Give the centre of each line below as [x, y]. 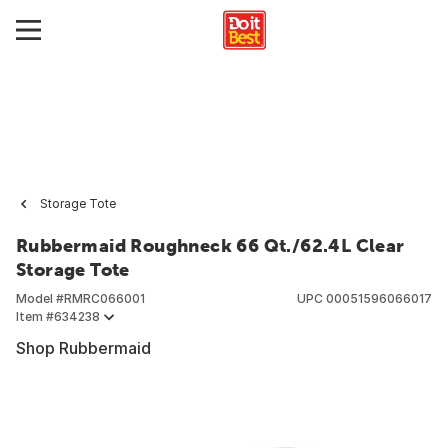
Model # [40, 298]
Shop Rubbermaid [83, 348]
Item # [35, 316]
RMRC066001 [104, 298]
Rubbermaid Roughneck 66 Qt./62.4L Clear [210, 245]
